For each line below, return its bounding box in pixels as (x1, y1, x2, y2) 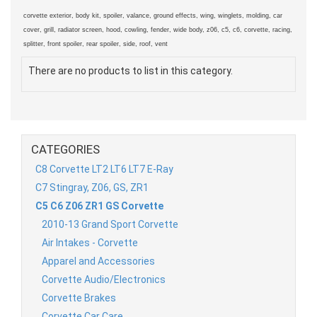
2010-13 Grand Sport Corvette (42, 219, 178, 231)
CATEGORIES (31, 142, 100, 157)
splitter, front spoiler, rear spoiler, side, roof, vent (23, 40, 168, 48)
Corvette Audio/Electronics (42, 274, 166, 286)
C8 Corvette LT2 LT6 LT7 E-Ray (35, 163, 173, 175)
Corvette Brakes (42, 292, 116, 304)
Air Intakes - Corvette (42, 237, 138, 249)
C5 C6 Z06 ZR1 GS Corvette (35, 200, 163, 212)
